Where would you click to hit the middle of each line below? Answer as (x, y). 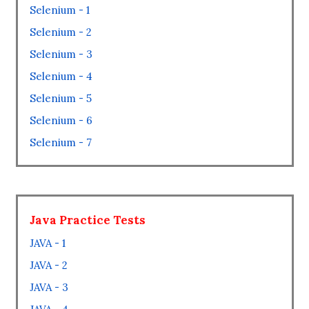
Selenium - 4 (61, 76)
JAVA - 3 (49, 287)
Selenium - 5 (60, 98)
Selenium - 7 (60, 142)
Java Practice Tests (87, 220)
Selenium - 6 (61, 120)
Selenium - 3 (61, 54)
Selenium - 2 (60, 32)
